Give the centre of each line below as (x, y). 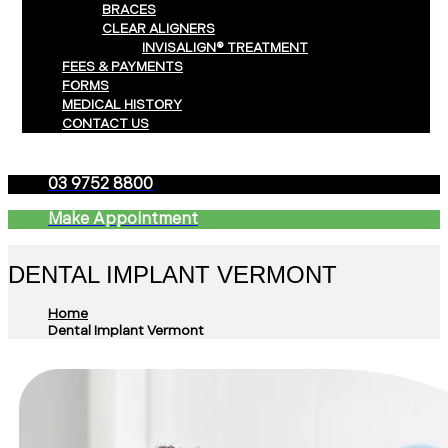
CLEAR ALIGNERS (158, 29)
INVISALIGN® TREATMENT (225, 48)
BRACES (129, 10)
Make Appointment (123, 219)
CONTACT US (105, 124)
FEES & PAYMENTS (122, 67)
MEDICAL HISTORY (122, 105)
